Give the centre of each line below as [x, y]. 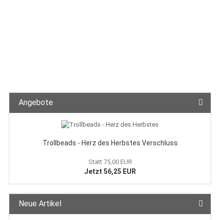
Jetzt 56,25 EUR [110, 171]
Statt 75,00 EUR [110, 162]
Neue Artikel [39, 204]
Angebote [35, 102]
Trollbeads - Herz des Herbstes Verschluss [110, 143]
